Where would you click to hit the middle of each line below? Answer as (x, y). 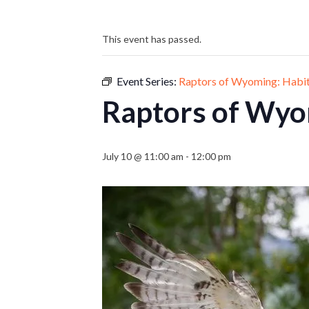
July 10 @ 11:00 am (143, 156)
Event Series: (148, 81)
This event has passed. (152, 39)
